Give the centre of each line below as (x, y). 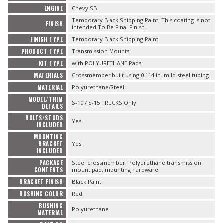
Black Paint (86, 182)
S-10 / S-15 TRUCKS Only (104, 103)
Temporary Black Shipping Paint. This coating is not (141, 20)
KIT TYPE (51, 63)
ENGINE (54, 9)
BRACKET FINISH (41, 182)
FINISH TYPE (47, 40)
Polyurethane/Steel (98, 87)
